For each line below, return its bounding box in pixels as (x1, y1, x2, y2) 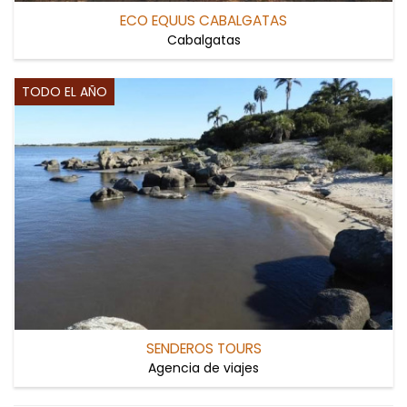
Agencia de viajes (148, 359, 259, 378)
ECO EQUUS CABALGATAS (120, 10, 287, 30)
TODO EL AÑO (22, 82, 107, 101)
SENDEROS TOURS (145, 339, 262, 359)
